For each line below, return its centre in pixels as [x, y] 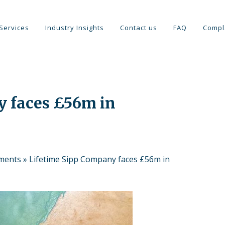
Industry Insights [75, 28]
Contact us [139, 28]
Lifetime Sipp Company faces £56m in [99, 159]
